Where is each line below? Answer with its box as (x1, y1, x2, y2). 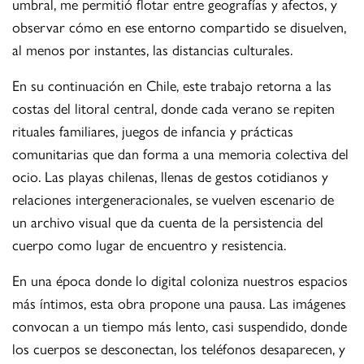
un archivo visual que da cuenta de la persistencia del (12, 211, 324, 232)
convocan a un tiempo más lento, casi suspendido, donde (12, 315, 348, 336)
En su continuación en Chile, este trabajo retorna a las (12, 75, 332, 96)
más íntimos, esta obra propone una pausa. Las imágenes (12, 292, 347, 314)
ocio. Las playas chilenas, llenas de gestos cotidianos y (12, 166, 329, 187)
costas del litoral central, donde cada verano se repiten (12, 97, 336, 119)
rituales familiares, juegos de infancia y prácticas (12, 120, 294, 141)
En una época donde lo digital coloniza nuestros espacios (12, 270, 349, 291)
